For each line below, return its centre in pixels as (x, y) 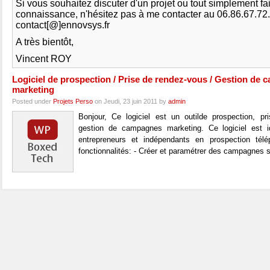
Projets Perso (73, 101)
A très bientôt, (45, 42)
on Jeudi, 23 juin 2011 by (130, 101)
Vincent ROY (44, 59)
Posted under (33, 101)
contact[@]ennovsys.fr (63, 25)
